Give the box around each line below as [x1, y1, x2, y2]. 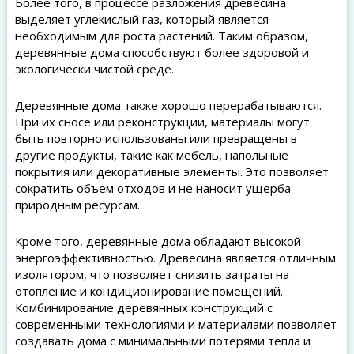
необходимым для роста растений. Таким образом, [14, 28, 308, 44]
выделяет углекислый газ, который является [14, 11, 269, 28]
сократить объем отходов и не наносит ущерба [14, 180, 291, 197]
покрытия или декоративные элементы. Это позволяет [14, 164, 329, 180]
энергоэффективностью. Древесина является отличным [14, 250, 336, 266]
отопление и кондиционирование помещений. [14, 283, 283, 299]
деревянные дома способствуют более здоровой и [14, 44, 309, 61]
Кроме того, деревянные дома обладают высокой [14, 233, 301, 250]
